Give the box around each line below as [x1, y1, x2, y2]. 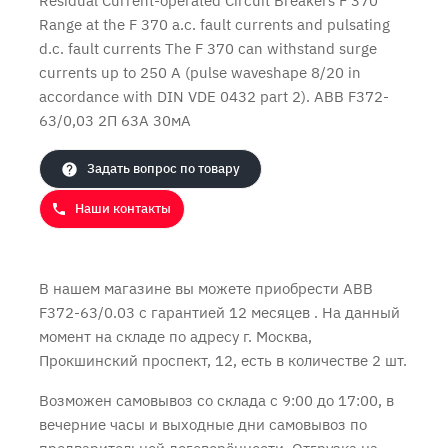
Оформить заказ [263, 73, 383, 92]
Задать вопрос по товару [86, 160, 240, 177]
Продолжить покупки [48, 73, 202, 92]
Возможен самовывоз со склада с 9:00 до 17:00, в [39, 391, 394, 410]
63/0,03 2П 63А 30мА [39, 111, 191, 130]
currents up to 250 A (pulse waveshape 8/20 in [39, 63, 361, 82]
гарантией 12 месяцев [151, 303, 314, 322]
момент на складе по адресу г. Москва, [39, 327, 312, 346]
